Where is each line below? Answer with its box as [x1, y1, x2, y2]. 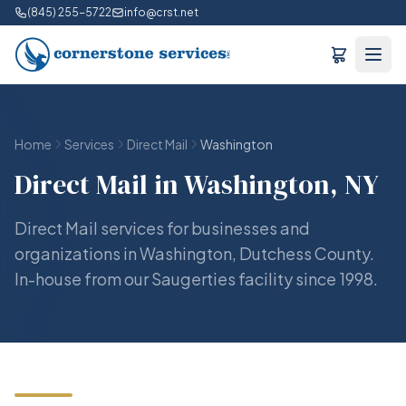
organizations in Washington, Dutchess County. [14, 243, 374, 264]
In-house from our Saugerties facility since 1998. [14, 268, 378, 289]
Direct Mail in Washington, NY [14, 166, 379, 203]
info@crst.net [124, 5, 198, 19]
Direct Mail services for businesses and [14, 217, 310, 238]
